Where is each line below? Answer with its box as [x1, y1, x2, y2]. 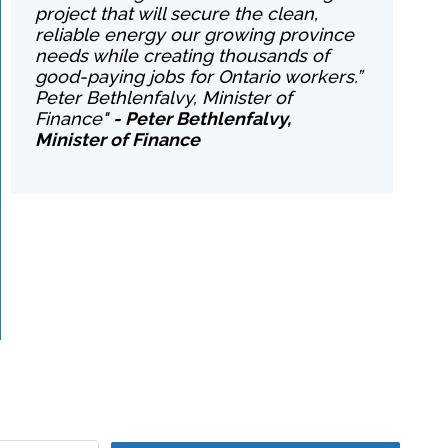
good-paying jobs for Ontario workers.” [35, 66, 363, 87]
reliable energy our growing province [35, 24, 355, 45]
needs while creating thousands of [35, 45, 330, 66]
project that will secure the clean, [35, 3, 319, 24]
